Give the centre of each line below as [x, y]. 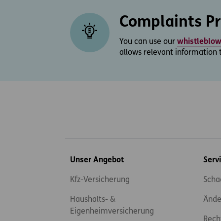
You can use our [148, 42]
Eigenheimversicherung [112, 211]
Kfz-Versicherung [100, 180]
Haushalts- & [93, 200]
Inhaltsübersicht [98, 156]
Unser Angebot [97, 160]
